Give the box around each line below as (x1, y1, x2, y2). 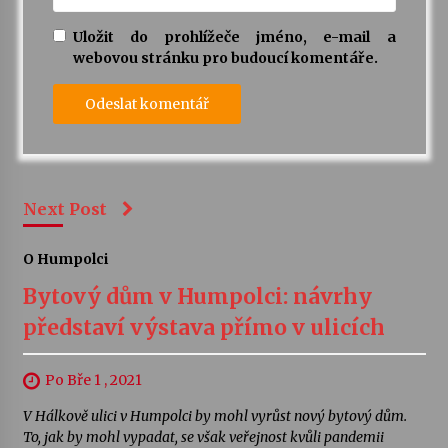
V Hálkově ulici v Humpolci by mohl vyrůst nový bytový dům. (22, 407, 407, 426)
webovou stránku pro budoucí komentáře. (72, 49, 378, 68)
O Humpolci (22, 250, 108, 269)
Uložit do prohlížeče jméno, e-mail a (72, 28, 396, 47)
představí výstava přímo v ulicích (22, 314, 385, 342)
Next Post (22, 199, 107, 220)
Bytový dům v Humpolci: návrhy (22, 283, 372, 311)
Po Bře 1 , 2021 (44, 371, 142, 390)
